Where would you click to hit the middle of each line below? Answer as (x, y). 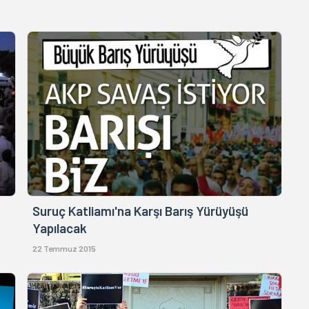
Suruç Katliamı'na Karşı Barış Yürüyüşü (141, 210)
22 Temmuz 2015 (64, 248)
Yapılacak (60, 228)
